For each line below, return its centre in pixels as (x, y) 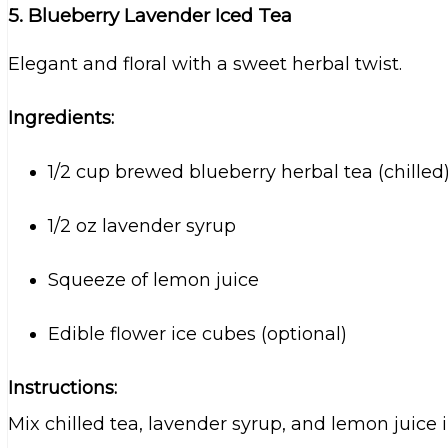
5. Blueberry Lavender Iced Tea (150, 15)
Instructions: (62, 387)
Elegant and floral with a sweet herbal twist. (205, 63)
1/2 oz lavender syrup (142, 225)
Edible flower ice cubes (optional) (197, 333)
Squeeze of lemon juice (153, 279)
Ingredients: (61, 117)
